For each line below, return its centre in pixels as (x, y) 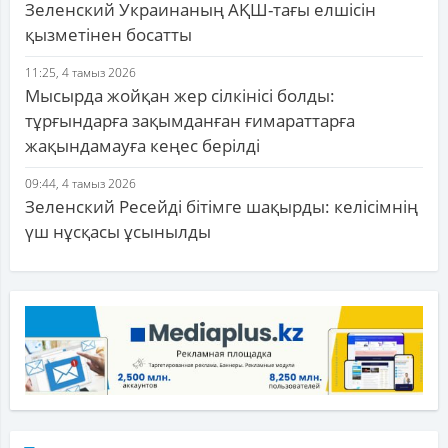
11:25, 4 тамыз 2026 (80, 73)
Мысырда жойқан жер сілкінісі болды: (180, 96)
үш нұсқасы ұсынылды (118, 232)
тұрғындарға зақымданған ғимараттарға (190, 121)
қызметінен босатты (108, 35)
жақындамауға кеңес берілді (142, 146)
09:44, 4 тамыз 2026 (80, 184)
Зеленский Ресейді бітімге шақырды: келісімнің (221, 207)
